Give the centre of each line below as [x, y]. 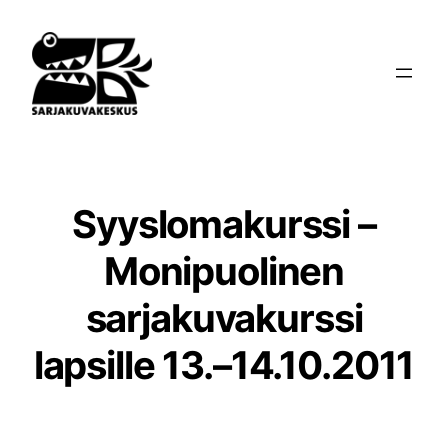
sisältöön [42, 44]
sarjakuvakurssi [224, 317]
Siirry [28, 19]
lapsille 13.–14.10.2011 [224, 364]
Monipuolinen [224, 270]
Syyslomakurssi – [224, 223]
